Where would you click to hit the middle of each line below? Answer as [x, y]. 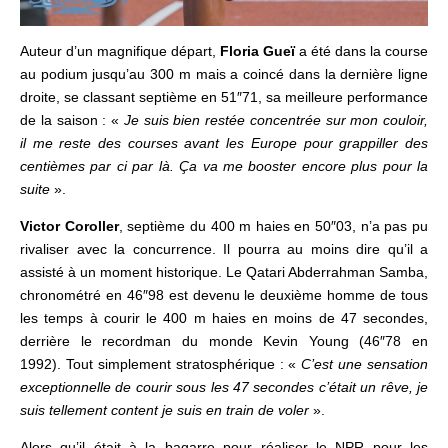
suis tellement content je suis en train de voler [164, 409]
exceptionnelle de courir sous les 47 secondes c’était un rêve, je [224, 386]
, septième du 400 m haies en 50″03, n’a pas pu [273, 225]
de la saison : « [72, 119]
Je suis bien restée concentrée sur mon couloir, [275, 119]
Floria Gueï [257, 50]
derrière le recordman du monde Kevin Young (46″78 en [224, 340]
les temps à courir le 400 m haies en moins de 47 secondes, [224, 317]
